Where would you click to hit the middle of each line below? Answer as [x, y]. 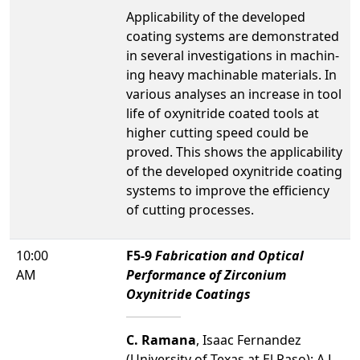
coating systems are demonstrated [233, 36]
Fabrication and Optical [229, 256]
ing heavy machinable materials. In [231, 75]
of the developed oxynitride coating [234, 171]
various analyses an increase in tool [234, 94]
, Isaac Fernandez [249, 340]
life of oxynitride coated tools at [223, 113]
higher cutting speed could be [217, 133]
